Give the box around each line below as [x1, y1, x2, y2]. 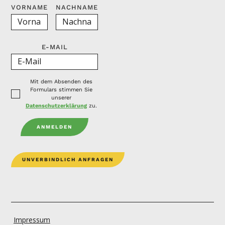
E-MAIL [41, 43, 68, 51]
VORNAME [11, 4, 48, 12]
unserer [51, 94, 71, 101]
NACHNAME [56, 4, 98, 12]
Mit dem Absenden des [30, 78, 92, 85]
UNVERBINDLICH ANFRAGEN [22, 157, 114, 163]
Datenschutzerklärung [25, 102, 87, 109]
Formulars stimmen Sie [30, 86, 92, 93]
